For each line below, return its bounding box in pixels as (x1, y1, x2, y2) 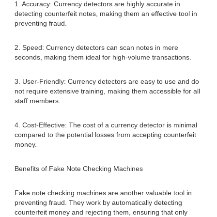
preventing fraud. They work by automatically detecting (15, 199, 182, 206)
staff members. (15, 97, 61, 105)
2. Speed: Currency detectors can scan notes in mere (15, 44, 178, 51)
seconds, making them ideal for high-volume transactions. (15, 53, 191, 61)
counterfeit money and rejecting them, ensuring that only (15, 208, 187, 216)
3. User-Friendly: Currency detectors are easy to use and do (15, 77, 199, 85)
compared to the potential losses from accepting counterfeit (15, 131, 196, 139)
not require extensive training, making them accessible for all (15, 87, 200, 95)
